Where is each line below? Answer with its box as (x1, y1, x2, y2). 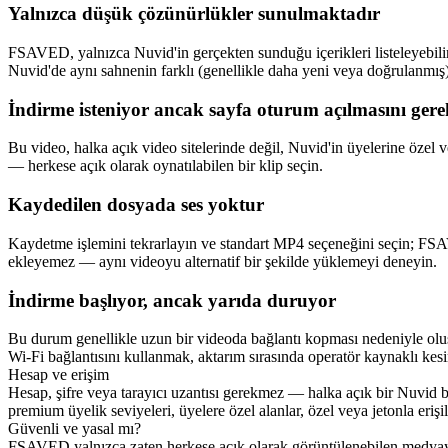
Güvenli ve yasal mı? (8, 420, 141, 438)
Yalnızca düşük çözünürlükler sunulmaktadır (8, 3, 380, 25)
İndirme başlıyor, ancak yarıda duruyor (8, 289, 336, 311)
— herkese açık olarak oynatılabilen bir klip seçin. (8, 157, 323, 175)
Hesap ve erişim (8, 366, 109, 384)
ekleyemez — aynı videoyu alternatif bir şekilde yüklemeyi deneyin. (8, 252, 437, 270)
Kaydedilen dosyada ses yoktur (8, 194, 264, 216)
